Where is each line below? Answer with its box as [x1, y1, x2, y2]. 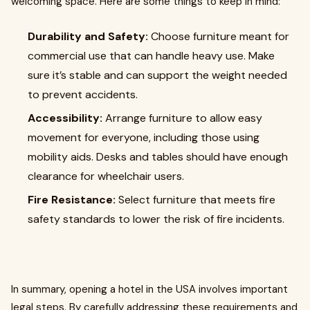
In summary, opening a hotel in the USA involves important [11, 282, 288, 296]
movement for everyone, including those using [28, 130, 259, 145]
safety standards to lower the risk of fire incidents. [28, 212, 284, 226]
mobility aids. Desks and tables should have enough [28, 149, 288, 164]
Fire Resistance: [28, 192, 116, 207]
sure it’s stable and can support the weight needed [28, 68, 287, 82]
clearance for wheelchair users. [28, 169, 184, 183]
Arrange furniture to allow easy [102, 111, 262, 125]
